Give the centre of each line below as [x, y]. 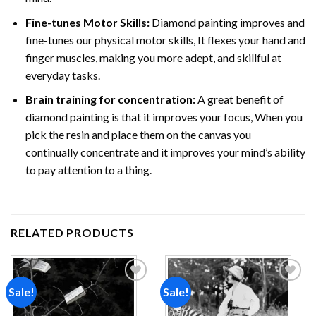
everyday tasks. [62, 75]
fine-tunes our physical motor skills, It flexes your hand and [165, 39]
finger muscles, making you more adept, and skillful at [153, 57]
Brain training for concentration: [110, 99]
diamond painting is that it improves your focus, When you [164, 117]
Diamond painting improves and [227, 22]
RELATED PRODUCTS [72, 232]
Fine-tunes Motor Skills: [87, 22]
